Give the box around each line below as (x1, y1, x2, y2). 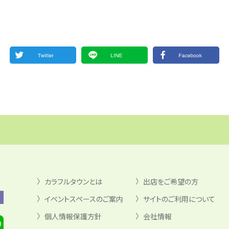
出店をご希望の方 (143, 176, 199, 187)
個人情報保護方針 (44, 211, 102, 221)
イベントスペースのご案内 (44, 193, 123, 204)
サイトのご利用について (143, 193, 216, 204)
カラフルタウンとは (44, 176, 102, 187)
